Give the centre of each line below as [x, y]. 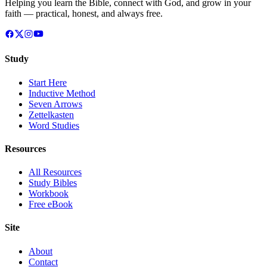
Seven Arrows [55, 104]
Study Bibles [53, 183]
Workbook [49, 194]
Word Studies [54, 125]
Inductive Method [62, 93]
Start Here [48, 82]
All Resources [55, 172]
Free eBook [51, 204]
